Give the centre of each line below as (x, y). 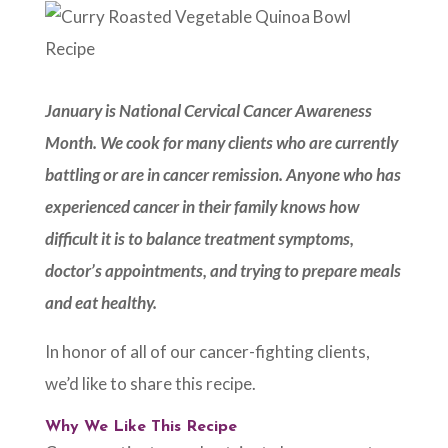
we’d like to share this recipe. (153, 384)
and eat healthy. (103, 303)
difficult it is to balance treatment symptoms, (199, 239)
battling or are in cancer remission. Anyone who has (222, 175)
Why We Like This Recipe (140, 427)
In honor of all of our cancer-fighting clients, (207, 352)
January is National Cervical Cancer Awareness (208, 111)
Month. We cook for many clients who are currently (221, 143)
